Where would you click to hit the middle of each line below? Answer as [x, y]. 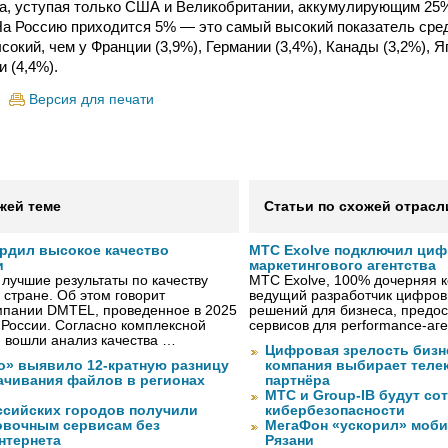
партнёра [297, 381]
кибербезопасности [335, 411]
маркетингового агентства [342, 266]
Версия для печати [91, 99]
